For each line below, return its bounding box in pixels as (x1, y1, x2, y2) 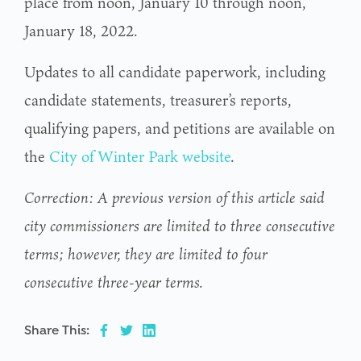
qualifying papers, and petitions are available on (24, 116, 335, 139)
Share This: (24, 322, 89, 338)
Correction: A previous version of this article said (24, 185, 325, 209)
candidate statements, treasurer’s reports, (24, 88, 292, 111)
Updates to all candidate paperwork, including (24, 60, 326, 83)
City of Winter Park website (49, 144, 230, 168)
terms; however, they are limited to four (24, 242, 268, 265)
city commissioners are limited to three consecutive (24, 214, 335, 237)
